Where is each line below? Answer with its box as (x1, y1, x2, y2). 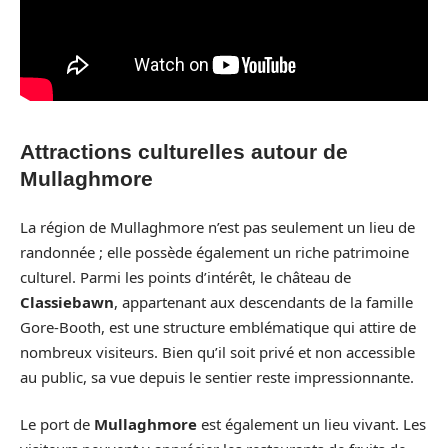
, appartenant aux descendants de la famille (114, 291, 413, 312)
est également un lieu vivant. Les (197, 414, 426, 434)
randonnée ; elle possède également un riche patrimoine (20, 241, 409, 262)
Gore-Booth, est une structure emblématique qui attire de (20, 316, 416, 337)
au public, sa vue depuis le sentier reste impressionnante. (20, 366, 414, 387)
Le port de (20, 414, 94, 434)
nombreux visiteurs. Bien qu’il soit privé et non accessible (20, 341, 415, 362)
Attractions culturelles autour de (20, 140, 348, 163)
